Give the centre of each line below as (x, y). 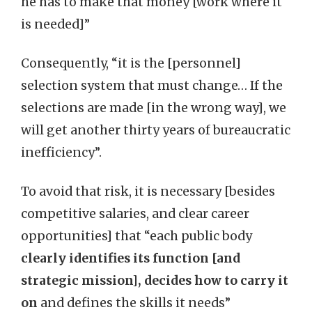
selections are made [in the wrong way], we (154, 108)
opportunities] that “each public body (136, 236)
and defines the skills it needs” (134, 303)
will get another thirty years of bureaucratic (156, 130)
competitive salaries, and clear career (135, 214)
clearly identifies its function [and (131, 258)
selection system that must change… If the (152, 86)
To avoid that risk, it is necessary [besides (148, 192)
